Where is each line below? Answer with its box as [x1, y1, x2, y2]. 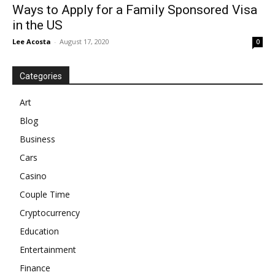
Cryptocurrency [20, 206, 80, 219]
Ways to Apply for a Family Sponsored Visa [12, 2, 257, 17]
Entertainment [20, 243, 76, 255]
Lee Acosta [12, 36, 51, 46]
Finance [20, 261, 50, 274]
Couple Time [20, 188, 70, 200]
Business [20, 133, 55, 145]
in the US [12, 17, 63, 33]
